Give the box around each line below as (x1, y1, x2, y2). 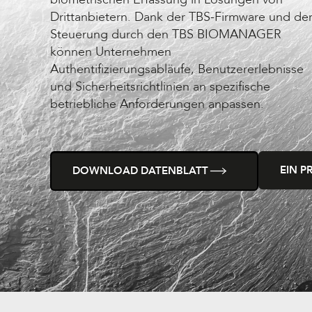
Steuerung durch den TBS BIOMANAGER (50, 25, 281, 43)
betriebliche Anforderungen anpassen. (50, 95, 264, 113)
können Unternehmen (50, 42, 171, 61)
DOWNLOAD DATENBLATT (72, 163, 208, 178)
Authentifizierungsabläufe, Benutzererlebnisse (50, 60, 304, 78)
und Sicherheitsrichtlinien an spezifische (50, 77, 270, 95)
